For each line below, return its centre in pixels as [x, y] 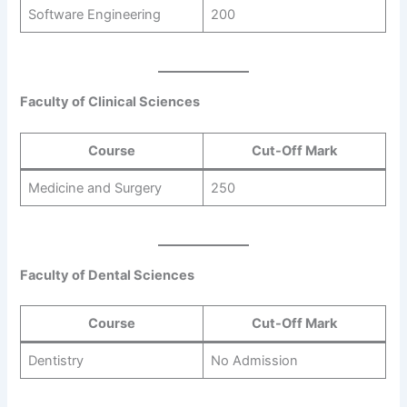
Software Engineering [94, 14]
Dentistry [55, 361]
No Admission [254, 361]
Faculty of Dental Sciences [108, 275]
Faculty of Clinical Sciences [110, 101]
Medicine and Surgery [94, 188]
